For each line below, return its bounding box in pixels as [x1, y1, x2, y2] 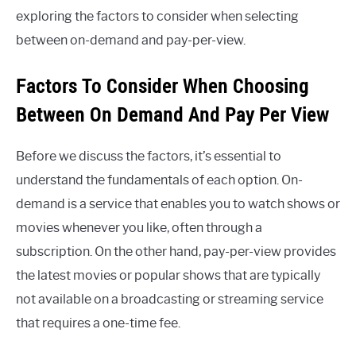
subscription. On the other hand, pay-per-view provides [16, 243, 336, 259]
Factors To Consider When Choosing [16, 72, 309, 99]
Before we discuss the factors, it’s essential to [16, 148, 281, 164]
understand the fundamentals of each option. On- [16, 172, 303, 188]
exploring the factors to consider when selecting [16, 8, 299, 24]
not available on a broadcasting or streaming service [16, 291, 323, 307]
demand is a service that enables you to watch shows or [16, 195, 340, 211]
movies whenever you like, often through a [16, 219, 262, 235]
